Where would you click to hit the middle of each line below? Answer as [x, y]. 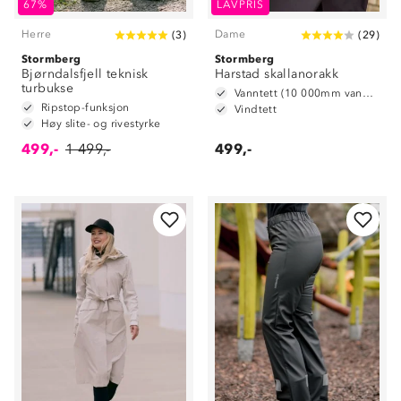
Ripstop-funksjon [85, 107]
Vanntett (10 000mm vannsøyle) [367, 93]
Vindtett [256, 109]
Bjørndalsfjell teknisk [85, 74]
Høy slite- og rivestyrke [101, 124]
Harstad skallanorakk [277, 74]
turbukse [48, 88]
